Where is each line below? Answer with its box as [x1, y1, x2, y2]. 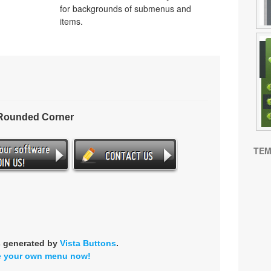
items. [60, 15, 83, 27]
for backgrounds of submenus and [60, 2, 191, 15]
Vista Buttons [59, 238, 116, 248]
